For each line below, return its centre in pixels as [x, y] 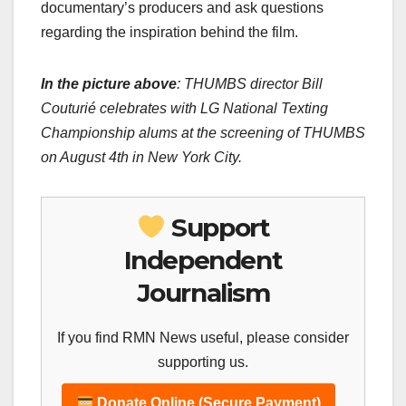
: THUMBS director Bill [250, 83]
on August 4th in [94, 157]
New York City [193, 157]
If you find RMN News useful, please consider [203, 337]
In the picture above [109, 83]
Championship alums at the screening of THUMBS [203, 132]
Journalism [203, 292]
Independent [203, 260]
